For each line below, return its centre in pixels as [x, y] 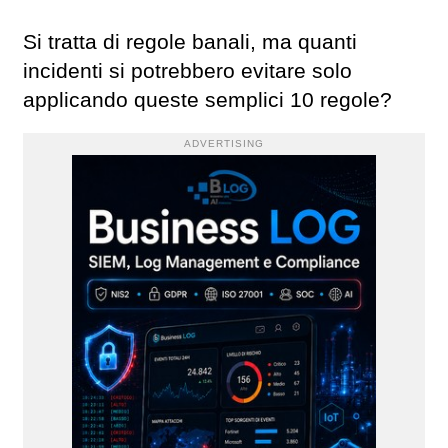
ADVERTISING [224, 143]
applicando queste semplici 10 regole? [207, 99]
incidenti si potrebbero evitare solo [187, 70]
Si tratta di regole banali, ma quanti [190, 41]
